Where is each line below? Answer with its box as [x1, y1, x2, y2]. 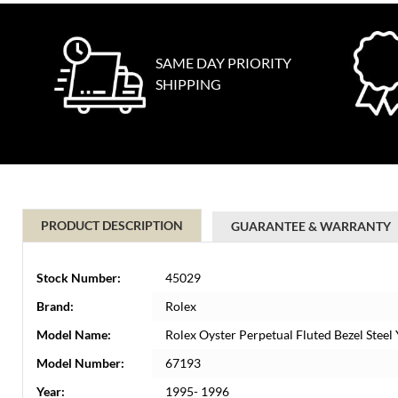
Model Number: [36, 355, 124, 370]
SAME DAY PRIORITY [155, 54, 291, 71]
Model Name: [36, 327, 111, 342]
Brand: [36, 298, 74, 314]
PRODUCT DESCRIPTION [41, 218, 183, 233]
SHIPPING [155, 76, 221, 92]
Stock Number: [36, 270, 121, 285]
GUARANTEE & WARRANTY [231, 219, 391, 234]
